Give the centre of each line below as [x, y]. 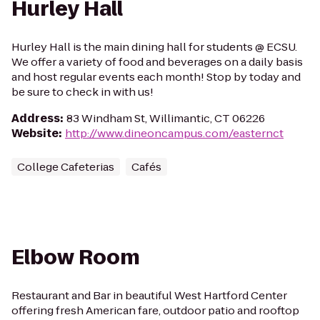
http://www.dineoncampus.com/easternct [174, 133]
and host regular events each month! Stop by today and [156, 77]
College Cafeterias [66, 167]
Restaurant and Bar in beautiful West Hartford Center [149, 295]
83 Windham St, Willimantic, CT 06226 [166, 118]
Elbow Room [76, 257]
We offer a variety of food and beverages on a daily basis [157, 62]
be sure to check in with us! [82, 92]
